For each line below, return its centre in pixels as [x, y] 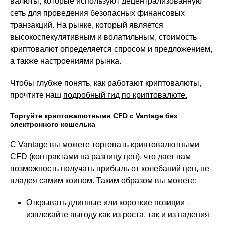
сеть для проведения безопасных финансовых [97, 13]
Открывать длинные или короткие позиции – [109, 203]
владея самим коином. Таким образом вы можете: [103, 181]
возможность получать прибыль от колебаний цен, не [110, 169]
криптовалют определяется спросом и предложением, [111, 49]
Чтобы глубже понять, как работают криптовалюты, [106, 83]
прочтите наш [37, 95]
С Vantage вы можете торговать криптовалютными [105, 145]
